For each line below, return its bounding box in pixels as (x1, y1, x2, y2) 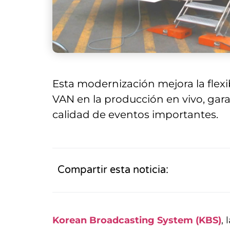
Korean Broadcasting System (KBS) (52, 214, 221, 226)
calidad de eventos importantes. (52, 108, 218, 121)
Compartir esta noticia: (57, 164, 168, 177)
